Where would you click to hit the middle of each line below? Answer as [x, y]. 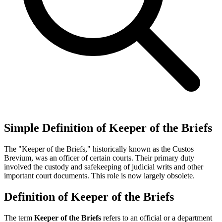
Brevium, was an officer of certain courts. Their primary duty [99, 158]
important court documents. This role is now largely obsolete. [99, 175]
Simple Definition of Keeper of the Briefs [108, 128]
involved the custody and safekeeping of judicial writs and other [104, 166]
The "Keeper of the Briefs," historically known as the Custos [99, 149]
